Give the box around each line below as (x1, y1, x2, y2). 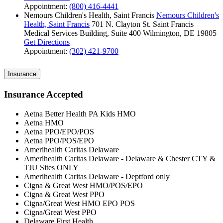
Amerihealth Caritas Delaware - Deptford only (24, 172, 170, 181)
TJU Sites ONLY (24, 163, 79, 172)
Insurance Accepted (4, 89, 83, 100)
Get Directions (24, 38, 70, 47)
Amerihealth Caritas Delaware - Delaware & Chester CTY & (24, 154, 216, 163)
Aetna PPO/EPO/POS (24, 127, 94, 136)
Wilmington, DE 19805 (143, 29, 217, 38)
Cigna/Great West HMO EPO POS (24, 199, 135, 208)
